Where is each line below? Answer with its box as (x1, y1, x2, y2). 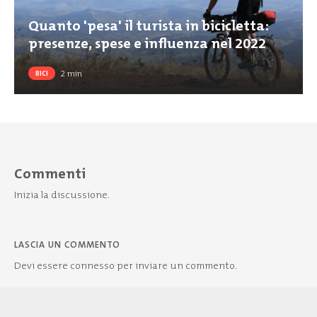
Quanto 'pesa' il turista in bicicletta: (28, 16, 269, 36)
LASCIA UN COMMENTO (14, 238, 120, 251)
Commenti (14, 164, 86, 184)
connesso (70, 259, 115, 273)
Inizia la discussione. (14, 188, 110, 202)
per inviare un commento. (115, 259, 237, 273)
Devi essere (14, 259, 70, 273)
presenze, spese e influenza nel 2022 (28, 34, 266, 54)
